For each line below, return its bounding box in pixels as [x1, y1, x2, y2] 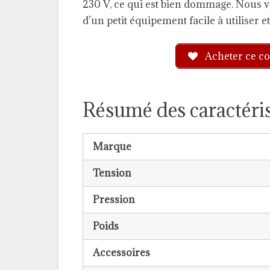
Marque [93, 139, 131, 153]
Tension [93, 166, 131, 180]
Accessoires [93, 245, 150, 259]
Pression [93, 192, 135, 206]
